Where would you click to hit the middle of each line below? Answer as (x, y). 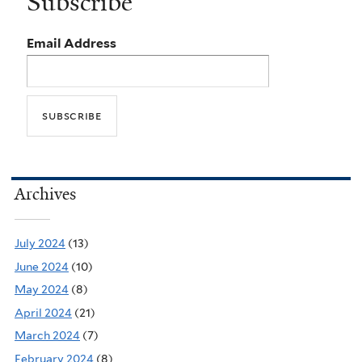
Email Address (72, 44)
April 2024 (43, 312)
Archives (45, 194)
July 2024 (40, 244)
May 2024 (42, 290)
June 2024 (42, 266)
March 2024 (47, 336)
